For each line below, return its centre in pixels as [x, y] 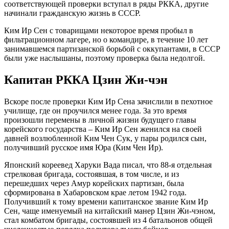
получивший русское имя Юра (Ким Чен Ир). [84, 148]
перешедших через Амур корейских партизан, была [94, 184]
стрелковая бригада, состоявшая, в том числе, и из [91, 174]
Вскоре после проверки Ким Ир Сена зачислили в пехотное [108, 102]
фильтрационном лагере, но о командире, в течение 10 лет [106, 40]
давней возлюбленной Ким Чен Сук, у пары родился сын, [105, 139]
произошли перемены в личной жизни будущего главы [100, 120]
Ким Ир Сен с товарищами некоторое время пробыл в [99, 31]
